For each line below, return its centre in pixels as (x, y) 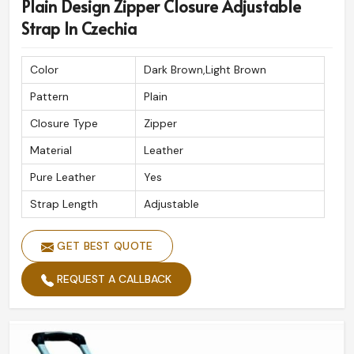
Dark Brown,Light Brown (205, 70)
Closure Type (64, 124)
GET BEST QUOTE (104, 246)
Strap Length (64, 204)
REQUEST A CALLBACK (113, 279)
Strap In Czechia (79, 29)
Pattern (49, 97)
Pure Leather (63, 177)
